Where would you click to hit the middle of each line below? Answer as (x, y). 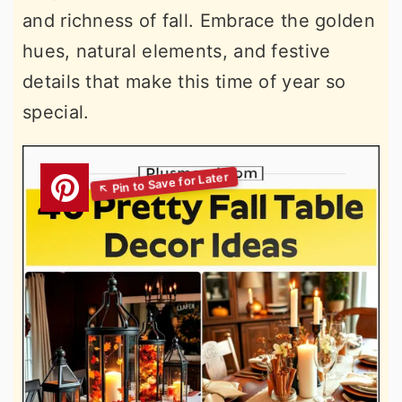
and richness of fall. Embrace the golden (199, 21)
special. (56, 112)
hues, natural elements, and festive (177, 51)
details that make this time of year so (184, 82)
